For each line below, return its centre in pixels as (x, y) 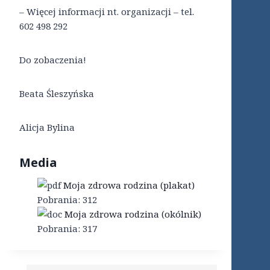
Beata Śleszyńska (57, 94)
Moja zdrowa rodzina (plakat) (129, 185)
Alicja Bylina (47, 127)
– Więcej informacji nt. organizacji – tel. (107, 12)
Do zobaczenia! (53, 60)
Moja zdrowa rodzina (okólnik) (133, 214)
